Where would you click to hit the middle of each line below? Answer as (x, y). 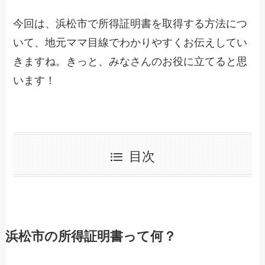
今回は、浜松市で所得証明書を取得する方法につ (130, 23)
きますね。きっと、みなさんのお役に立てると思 (130, 61)
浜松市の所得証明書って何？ (91, 237)
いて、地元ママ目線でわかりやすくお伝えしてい (130, 42)
